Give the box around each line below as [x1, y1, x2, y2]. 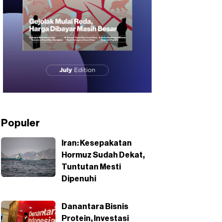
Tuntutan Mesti [61, 163, 121, 171]
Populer [1, 118, 40, 129]
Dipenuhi [61, 175, 96, 183]
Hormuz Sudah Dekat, [61, 151, 145, 160]
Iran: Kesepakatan [61, 139, 132, 148]
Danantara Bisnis [61, 203, 128, 211]
